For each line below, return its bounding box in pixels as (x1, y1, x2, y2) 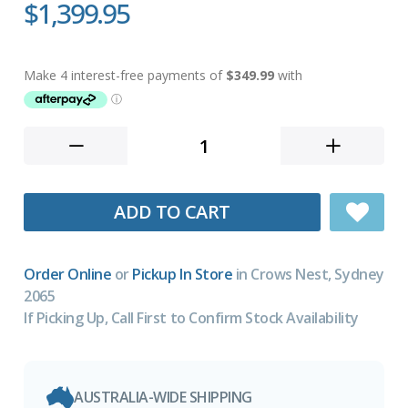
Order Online (24, 264, 112, 285)
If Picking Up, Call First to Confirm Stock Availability (24, 308, 359, 329)
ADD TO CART (114, 199, 230, 225)
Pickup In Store (132, 264, 233, 285)
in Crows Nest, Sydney (232, 264, 384, 285)
